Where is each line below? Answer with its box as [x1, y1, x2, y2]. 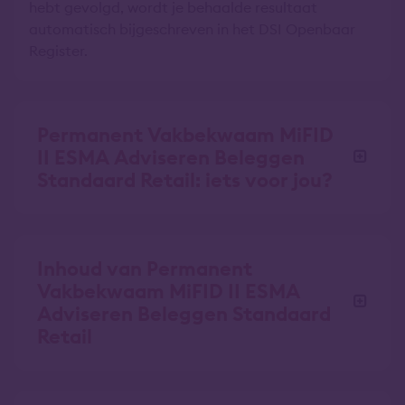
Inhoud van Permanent [37, 255, 252, 281]
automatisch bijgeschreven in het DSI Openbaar [29, 20, 355, 38]
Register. [29, 42, 88, 60]
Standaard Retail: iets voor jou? [37, 167, 333, 193]
